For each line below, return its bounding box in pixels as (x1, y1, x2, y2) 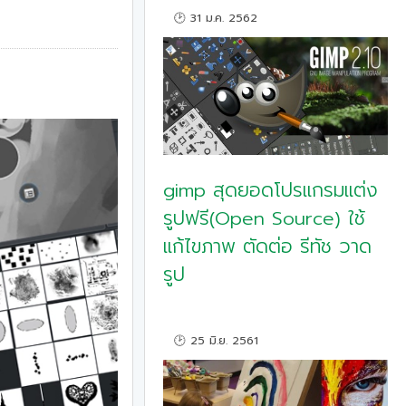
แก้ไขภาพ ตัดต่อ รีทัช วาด (162, 232, 372, 262)
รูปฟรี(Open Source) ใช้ (162, 204, 365, 234)
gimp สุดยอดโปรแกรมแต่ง (162, 176, 378, 206)
